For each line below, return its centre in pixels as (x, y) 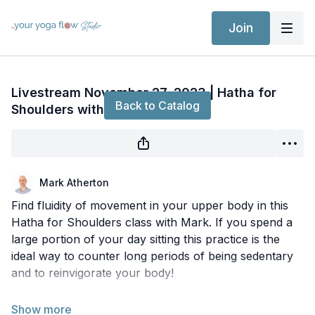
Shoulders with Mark (75, 109)
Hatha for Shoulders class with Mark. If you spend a (152, 222)
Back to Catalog (157, 105)
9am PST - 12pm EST (69, 304)
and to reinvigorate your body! (92, 273)
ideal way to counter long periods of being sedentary (152, 256)
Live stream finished (157, 69)
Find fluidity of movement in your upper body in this (150, 205)
